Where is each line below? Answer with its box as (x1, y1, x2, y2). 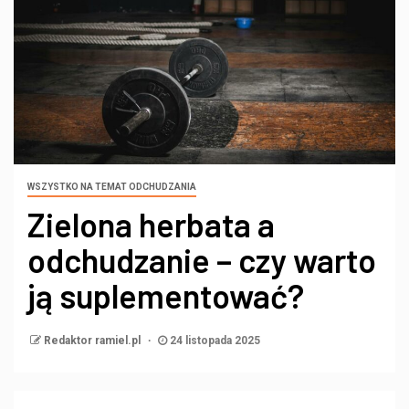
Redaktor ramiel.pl (44, 333, 143, 347)
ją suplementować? (27, 275, 304, 315)
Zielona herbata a (27, 204, 275, 244)
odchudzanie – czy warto (27, 239, 376, 279)
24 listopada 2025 (167, 333, 260, 347)
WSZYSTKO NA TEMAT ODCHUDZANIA (27, 181, 196, 192)
